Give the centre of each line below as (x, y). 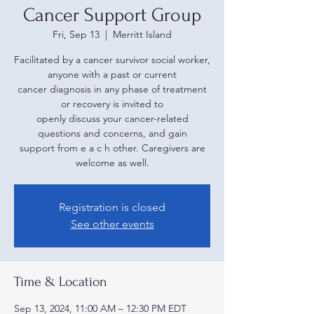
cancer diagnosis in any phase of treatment (112, 89)
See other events (112, 224)
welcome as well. (112, 163)
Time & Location (61, 282)
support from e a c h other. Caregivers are (112, 148)
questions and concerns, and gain (112, 133)
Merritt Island (142, 34)
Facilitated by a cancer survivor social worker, (112, 60)
